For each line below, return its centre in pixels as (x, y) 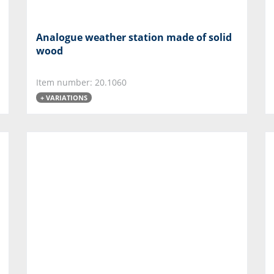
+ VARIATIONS (64, 97)
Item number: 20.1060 (81, 82)
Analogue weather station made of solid (134, 37)
